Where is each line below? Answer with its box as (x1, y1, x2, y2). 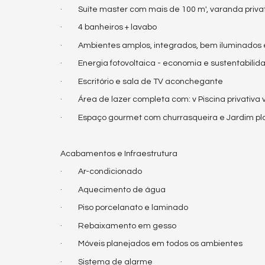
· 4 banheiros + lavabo (60, 23, 157, 31)
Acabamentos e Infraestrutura (60, 149, 177, 158)
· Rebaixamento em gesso (60, 221, 176, 230)
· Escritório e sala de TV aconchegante (60, 77, 223, 86)
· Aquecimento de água (60, 185, 166, 194)
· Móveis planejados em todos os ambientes (60, 240, 243, 248)
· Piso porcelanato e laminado (60, 203, 188, 212)
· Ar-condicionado (60, 167, 142, 176)
